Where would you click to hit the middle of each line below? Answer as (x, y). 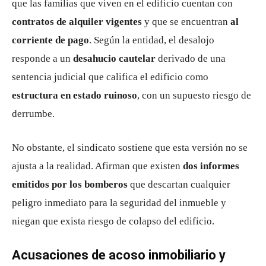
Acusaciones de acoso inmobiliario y (119, 255)
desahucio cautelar (114, 58)
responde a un (42, 58)
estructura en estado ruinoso (75, 95)
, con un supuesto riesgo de (194, 95)
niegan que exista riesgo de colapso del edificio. (113, 221)
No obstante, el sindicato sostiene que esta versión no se (130, 148)
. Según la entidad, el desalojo (152, 40)
